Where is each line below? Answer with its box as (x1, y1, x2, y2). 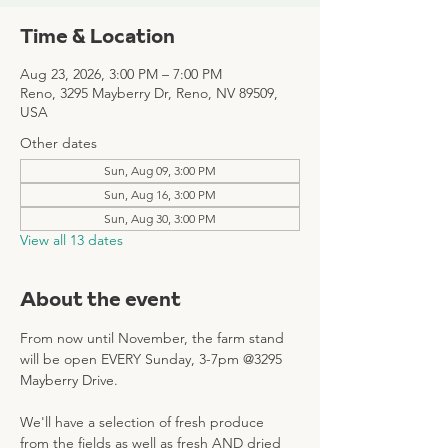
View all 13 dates (20, 231, 123, 249)
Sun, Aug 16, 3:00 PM (104, 187, 216, 202)
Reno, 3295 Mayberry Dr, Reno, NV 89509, (20, 84, 278, 102)
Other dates (20, 134, 97, 152)
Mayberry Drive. (20, 371, 122, 389)
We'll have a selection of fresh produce (20, 413, 268, 431)
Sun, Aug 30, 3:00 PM (104, 211, 216, 226)
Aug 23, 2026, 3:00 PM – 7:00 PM (20, 65, 222, 83)
